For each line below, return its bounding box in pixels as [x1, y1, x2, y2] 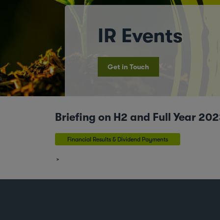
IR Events [98, 24, 183, 47]
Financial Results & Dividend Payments [67, 136, 168, 143]
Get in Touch [108, 62, 149, 71]
